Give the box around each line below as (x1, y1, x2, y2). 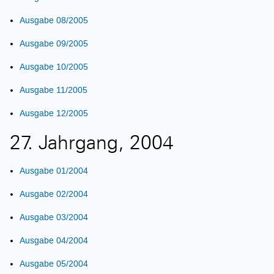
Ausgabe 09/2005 (20, 39, 88, 48)
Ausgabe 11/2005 (20, 85, 87, 95)
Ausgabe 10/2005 (20, 62, 88, 72)
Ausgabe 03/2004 (20, 212, 88, 222)
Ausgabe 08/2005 (20, 15, 88, 25)
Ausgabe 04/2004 (20, 235, 88, 245)
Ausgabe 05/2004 (20, 259, 88, 268)
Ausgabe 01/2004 (20, 166, 88, 176)
